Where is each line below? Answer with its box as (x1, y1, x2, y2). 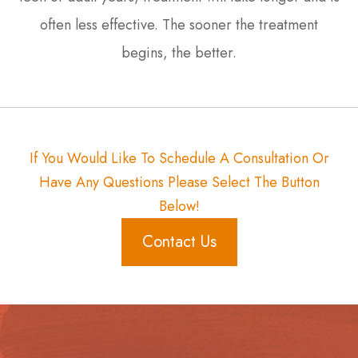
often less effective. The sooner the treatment (40, 14, 318, 35)
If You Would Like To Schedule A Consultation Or (29, 147, 329, 169)
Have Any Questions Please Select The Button (38, 171, 320, 193)
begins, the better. (121, 42, 237, 63)
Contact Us (141, 229, 217, 253)
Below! (158, 195, 200, 217)
